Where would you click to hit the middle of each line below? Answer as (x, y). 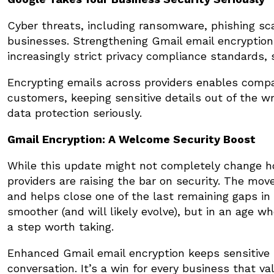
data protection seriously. (75, 113)
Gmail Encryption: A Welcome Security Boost (131, 139)
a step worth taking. (61, 226)
